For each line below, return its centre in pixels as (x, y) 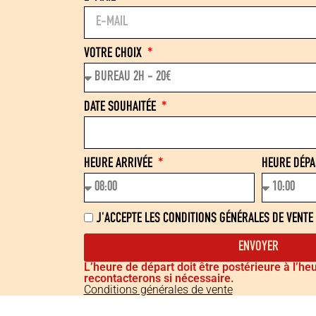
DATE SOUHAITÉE (121, 108)
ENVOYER (258, 248)
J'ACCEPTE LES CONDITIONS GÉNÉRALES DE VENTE (205, 219)
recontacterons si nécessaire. (159, 279)
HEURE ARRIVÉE (119, 165)
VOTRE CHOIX (114, 55)
